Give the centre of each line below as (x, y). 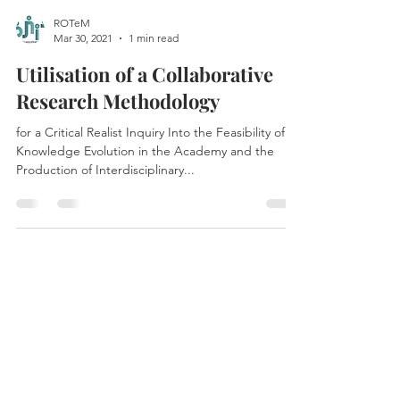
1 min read (154, 70)
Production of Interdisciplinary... (105, 202)
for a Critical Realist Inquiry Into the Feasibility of (150, 164)
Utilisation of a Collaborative (145, 106)
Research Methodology (118, 133)
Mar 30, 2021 (83, 70)
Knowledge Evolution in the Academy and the (145, 183)
